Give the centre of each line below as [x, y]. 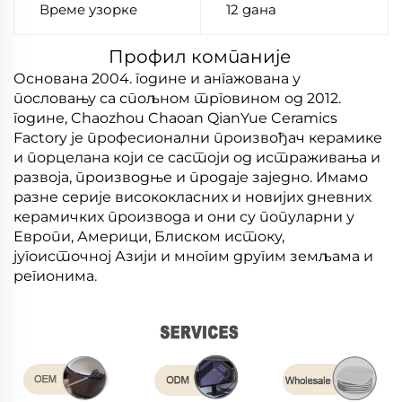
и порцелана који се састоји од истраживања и [197, 157]
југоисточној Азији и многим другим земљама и [193, 256]
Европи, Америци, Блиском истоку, [149, 236]
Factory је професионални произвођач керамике [198, 138]
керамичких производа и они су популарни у [184, 217]
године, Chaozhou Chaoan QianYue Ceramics [175, 118]
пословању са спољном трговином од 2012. [177, 98]
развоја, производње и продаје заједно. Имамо [191, 177]
